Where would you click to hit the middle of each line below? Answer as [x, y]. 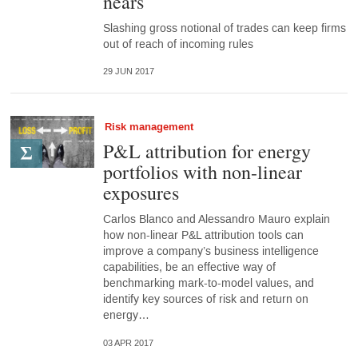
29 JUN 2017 [128, 72]
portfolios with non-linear [202, 172]
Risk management [149, 127]
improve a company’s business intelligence [211, 252]
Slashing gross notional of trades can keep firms [224, 29]
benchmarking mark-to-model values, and [208, 284]
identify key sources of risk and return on [205, 300]
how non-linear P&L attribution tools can [203, 236]
